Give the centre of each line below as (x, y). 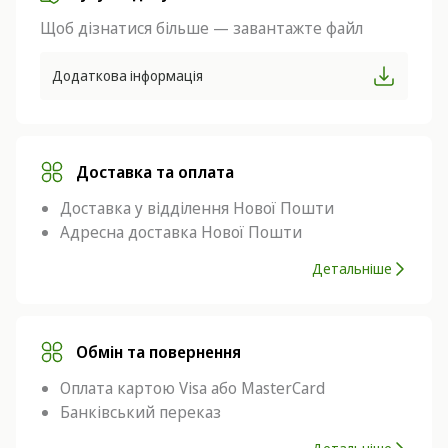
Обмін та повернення (158, 352)
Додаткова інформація (127, 75)
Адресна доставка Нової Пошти (181, 232)
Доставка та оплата (155, 172)
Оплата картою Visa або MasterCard (192, 388)
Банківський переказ (140, 412)
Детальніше (352, 268)
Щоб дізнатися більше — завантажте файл (201, 28)
